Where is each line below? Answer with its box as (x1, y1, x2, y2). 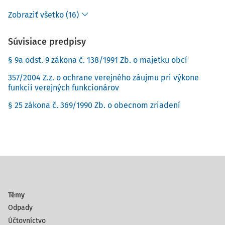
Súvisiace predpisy (8, 36, 86, 47)
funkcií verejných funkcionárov (8, 83, 119, 92)
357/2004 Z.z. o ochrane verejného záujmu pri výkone (8, 73, 199, 82)
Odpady (8, 203, 33, 212)
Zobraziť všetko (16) (8, 10, 79, 20)
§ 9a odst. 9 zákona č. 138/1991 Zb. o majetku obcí (8, 55, 187, 65)
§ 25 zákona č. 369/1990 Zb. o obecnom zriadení (8, 100, 180, 110)
